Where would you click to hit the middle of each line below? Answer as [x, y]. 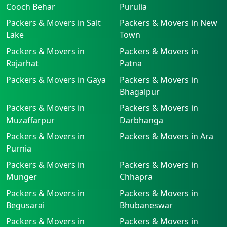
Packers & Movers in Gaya [56, 79]
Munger [22, 177]
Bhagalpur [140, 91]
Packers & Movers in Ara [166, 136]
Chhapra [136, 177]
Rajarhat [22, 63]
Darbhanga [141, 120]
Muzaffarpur [30, 120]
